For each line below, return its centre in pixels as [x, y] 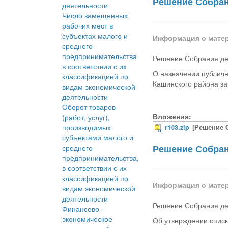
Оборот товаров [89, 107]
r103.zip [177, 127]
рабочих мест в [88, 26]
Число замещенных [95, 16]
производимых [87, 127]
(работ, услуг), [86, 117]
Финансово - [83, 209]
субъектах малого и [95, 36]
